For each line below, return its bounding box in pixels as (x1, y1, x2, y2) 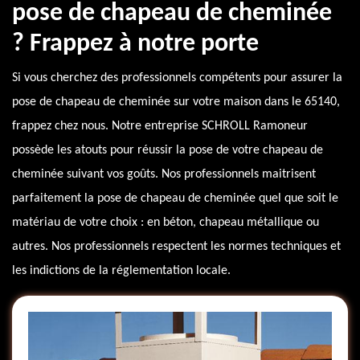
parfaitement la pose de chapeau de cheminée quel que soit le (12, 192, 338, 206)
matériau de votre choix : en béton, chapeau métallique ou (12, 216, 319, 230)
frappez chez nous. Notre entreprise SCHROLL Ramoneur (12, 120, 308, 133)
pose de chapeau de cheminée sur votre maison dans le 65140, (12, 96, 340, 109)
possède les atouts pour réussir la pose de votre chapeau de (12, 144, 323, 157)
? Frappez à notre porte (12, 31, 259, 58)
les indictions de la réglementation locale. (12, 264, 231, 278)
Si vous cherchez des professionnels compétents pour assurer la (12, 72, 342, 85)
